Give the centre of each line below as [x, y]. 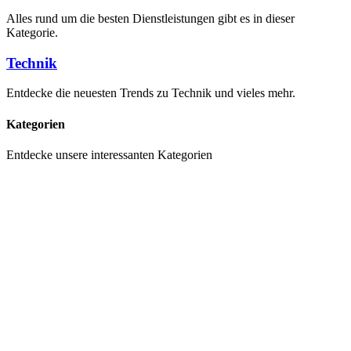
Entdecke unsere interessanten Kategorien [109, 154]
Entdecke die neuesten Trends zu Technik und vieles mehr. [151, 93]
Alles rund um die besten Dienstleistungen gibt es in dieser [150, 18]
